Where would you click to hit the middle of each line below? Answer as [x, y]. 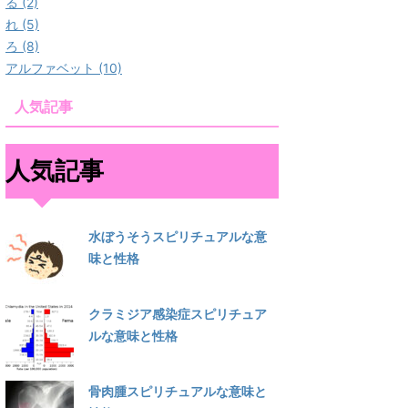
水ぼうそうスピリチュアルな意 [178, 236]
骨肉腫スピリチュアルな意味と [178, 391]
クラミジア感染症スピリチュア [178, 314]
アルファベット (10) [64, 68]
